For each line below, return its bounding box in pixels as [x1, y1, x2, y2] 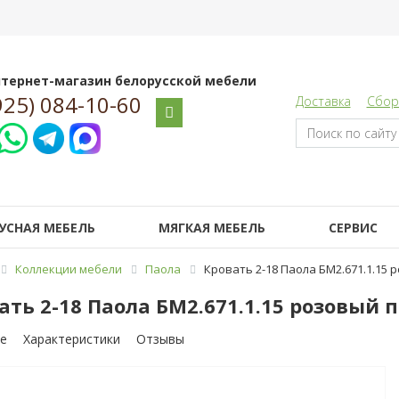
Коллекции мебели [15, 261, 122, 277]
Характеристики [22, 330, 120, 347]
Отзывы [135, 330, 184, 347]
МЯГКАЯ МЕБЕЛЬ [158, 219, 265, 236]
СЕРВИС [328, 219, 378, 236]
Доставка [295, 93, 351, 110]
